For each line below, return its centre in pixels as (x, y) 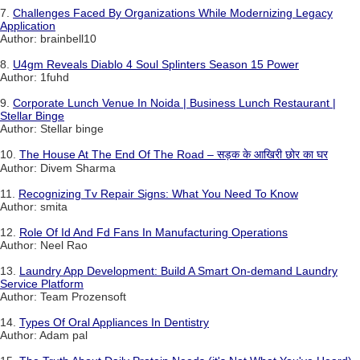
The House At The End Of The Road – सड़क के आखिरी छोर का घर (174, 155)
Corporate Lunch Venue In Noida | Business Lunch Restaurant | (174, 103)
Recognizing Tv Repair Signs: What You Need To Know (158, 194)
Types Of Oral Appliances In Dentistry (114, 323)
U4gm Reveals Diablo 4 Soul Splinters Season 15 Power (156, 65)
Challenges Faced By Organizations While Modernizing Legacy (173, 13)
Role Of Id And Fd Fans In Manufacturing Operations (153, 233)
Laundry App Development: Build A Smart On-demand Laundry (178, 271)
